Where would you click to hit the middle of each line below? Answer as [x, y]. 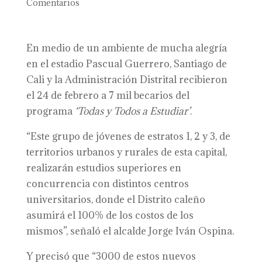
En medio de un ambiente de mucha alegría [126, 48]
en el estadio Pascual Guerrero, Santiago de [126, 64]
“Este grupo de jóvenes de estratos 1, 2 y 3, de [128, 136]
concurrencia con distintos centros [107, 184]
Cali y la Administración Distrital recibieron [127, 80]
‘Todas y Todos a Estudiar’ [132, 111]
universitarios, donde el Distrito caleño [116, 199]
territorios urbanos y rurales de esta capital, [126, 152]
